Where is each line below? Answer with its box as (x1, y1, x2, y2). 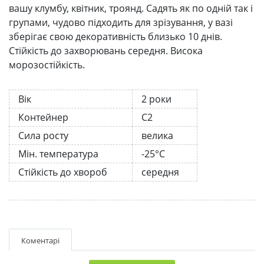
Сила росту (18, 128, 68, 142)
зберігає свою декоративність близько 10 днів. (9, 29, 222, 43)
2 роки (141, 92, 171, 105)
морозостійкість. (9, 58, 85, 71)
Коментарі (21, 235, 60, 246)
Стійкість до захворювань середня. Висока (9, 44, 203, 57)
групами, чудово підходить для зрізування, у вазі (9, 15, 233, 29)
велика (141, 128, 173, 142)
